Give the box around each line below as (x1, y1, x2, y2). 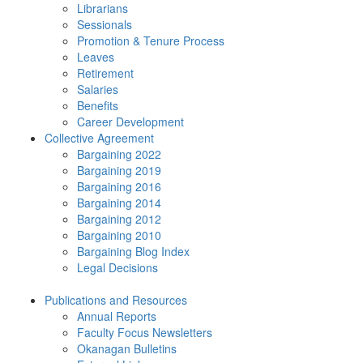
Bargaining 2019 (77, 162, 161, 178)
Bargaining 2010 (77, 227, 161, 243)
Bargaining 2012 (77, 211, 161, 227)
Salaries (77, 81, 118, 97)
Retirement (77, 65, 134, 81)
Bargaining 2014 (77, 194, 161, 211)
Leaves (77, 49, 114, 65)
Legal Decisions (77, 259, 158, 275)
